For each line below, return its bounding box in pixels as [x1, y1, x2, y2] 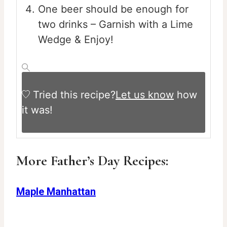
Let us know [116, 89, 174, 101]
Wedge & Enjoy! [38, 33, 113, 46]
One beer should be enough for [38, 3, 188, 16]
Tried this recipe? [33, 89, 116, 101]
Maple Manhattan [16, 185, 96, 198]
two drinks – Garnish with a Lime [38, 18, 193, 31]
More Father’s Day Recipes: [16, 152, 168, 170]
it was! [22, 104, 53, 117]
